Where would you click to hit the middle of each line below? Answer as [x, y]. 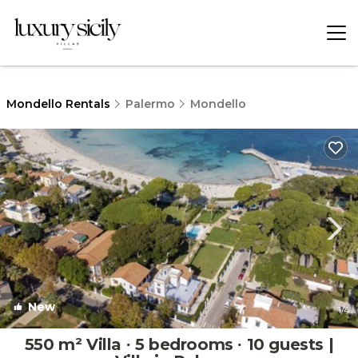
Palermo [150, 104]
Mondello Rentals [60, 104]
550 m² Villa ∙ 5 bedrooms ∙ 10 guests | [179, 344]
